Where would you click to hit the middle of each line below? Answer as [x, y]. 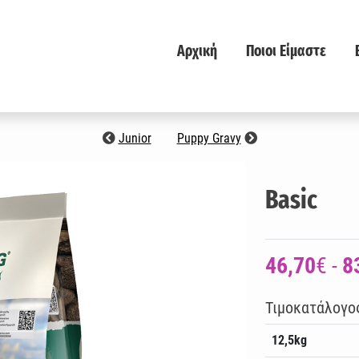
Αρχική [197, 51]
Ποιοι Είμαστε [286, 51]
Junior [135, 138]
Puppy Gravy [209, 138]
